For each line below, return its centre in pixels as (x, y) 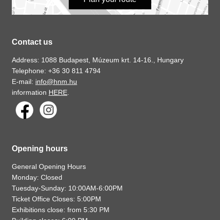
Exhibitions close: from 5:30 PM (61, 210)
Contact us (32, 42)
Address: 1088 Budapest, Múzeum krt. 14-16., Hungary (98, 60)
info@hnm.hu (56, 82)
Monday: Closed (37, 178)
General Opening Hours (49, 167)
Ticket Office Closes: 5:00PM (56, 199)
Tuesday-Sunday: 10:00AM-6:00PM (67, 188)
